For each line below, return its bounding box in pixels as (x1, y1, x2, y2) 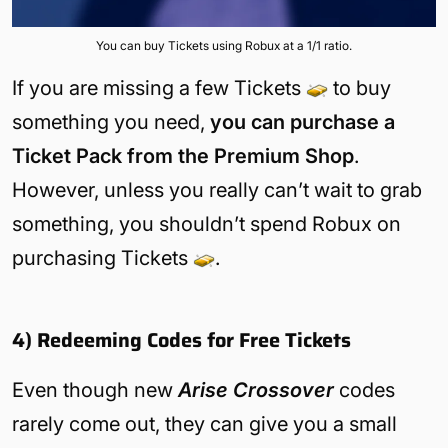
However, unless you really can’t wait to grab (12, 178, 422, 203)
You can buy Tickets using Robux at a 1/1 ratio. (96, 38, 352, 54)
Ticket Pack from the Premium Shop (12, 144, 354, 169)
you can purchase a (210, 110, 395, 135)
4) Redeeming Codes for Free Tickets (12, 324, 351, 357)
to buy (328, 76, 391, 101)
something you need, (12, 110, 210, 135)
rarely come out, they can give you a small (12, 412, 397, 437)
